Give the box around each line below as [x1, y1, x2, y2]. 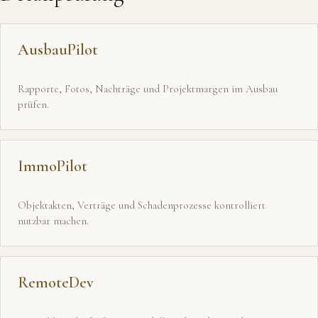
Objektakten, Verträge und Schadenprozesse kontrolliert [18, 199, 265, 212]
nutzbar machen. [18, 214, 89, 227]
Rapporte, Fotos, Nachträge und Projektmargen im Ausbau [18, 82, 278, 95]
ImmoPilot [18, 157, 87, 175]
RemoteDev [18, 273, 94, 292]
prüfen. [18, 98, 49, 111]
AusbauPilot [18, 40, 98, 59]
